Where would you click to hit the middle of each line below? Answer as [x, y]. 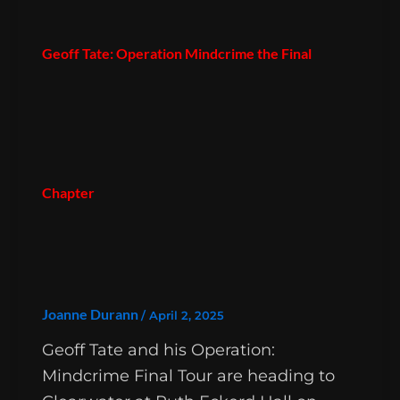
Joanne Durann [92, 313]
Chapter [68, 192]
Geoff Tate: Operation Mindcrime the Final [177, 53]
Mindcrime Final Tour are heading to [188, 376]
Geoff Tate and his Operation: [158, 350]
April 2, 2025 [187, 315]
